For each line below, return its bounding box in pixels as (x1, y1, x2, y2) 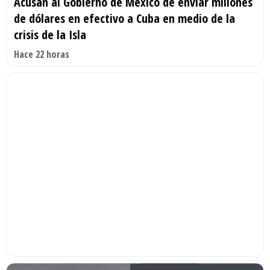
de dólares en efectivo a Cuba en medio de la (14, 10, 235, 27)
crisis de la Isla (14, 27, 86, 43)
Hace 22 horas (14, 48, 69, 61)
